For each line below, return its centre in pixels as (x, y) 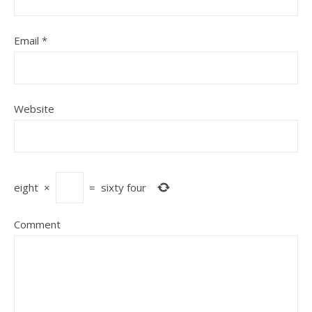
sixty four (124, 187)
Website (34, 109)
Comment (37, 224)
